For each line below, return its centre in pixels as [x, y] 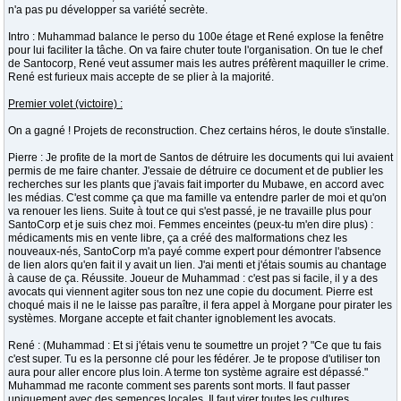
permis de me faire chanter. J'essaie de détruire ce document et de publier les [196, 171]
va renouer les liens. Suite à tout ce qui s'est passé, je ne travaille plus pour [190, 211]
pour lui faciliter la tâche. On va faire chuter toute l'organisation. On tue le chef [195, 50]
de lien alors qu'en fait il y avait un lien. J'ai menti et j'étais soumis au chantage [197, 265]
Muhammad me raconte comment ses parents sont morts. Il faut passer [179, 386]
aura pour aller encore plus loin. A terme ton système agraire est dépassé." [188, 372]
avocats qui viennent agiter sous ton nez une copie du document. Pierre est [190, 292]
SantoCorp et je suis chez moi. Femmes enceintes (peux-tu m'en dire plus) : [191, 225]
